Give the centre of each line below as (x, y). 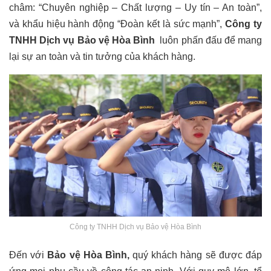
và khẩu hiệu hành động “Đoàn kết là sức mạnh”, (117, 24)
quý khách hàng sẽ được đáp (196, 255)
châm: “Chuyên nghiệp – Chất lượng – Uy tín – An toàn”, (135, 8)
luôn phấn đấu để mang (208, 41)
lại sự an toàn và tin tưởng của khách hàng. (102, 57)
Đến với (27, 255)
